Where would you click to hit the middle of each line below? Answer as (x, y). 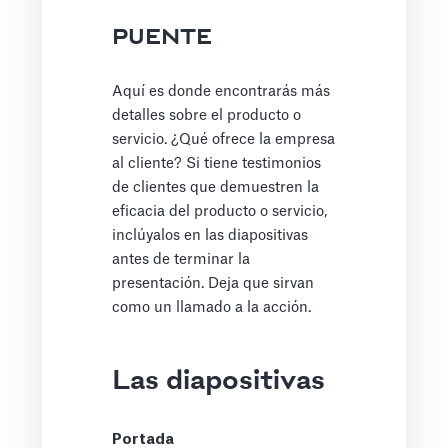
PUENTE (162, 38)
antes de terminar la (181, 260)
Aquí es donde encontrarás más (221, 92)
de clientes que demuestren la (216, 188)
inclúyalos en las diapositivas (210, 236)
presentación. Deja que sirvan (213, 284)
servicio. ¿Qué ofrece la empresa (224, 140)
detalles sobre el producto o (207, 116)
